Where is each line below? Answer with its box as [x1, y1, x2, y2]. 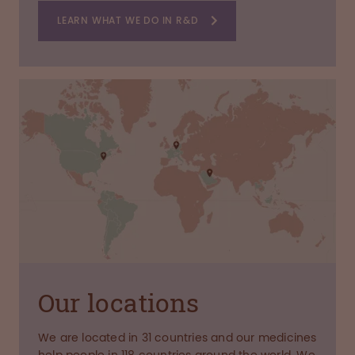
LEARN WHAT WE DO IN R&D [57, 14, 199, 26]
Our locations [38, 285, 200, 319]
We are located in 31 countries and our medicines [38, 331, 317, 345]
